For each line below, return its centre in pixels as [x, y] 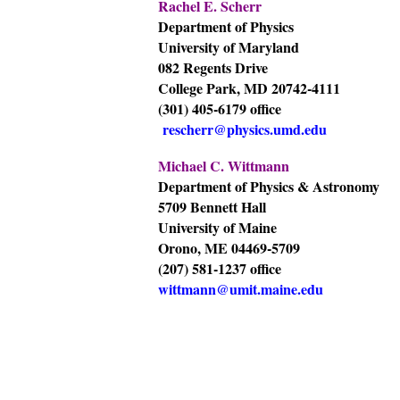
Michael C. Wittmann [224, 166]
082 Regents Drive [213, 68]
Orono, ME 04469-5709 [229, 248]
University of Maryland [229, 47]
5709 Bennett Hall [212, 207]
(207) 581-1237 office [220, 269]
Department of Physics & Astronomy [269, 187]
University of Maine [217, 228]
